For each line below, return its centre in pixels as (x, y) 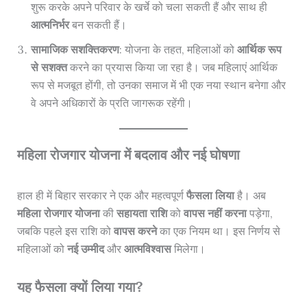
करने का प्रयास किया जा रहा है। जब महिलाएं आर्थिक (172, 67)
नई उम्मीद (85, 249)
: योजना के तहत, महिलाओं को (178, 50)
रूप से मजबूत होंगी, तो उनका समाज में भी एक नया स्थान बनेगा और (158, 85)
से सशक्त (49, 67)
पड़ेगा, (259, 213)
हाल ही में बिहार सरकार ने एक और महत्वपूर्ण (101, 196)
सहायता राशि (142, 213)
